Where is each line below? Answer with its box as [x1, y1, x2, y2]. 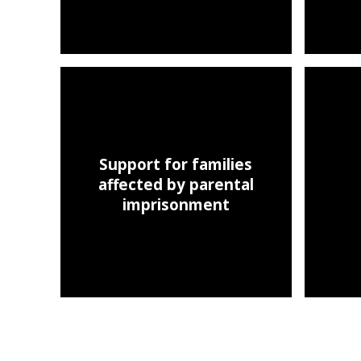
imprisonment [122, 194, 230, 214]
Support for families [99, 154, 253, 174]
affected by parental [98, 174, 254, 194]
